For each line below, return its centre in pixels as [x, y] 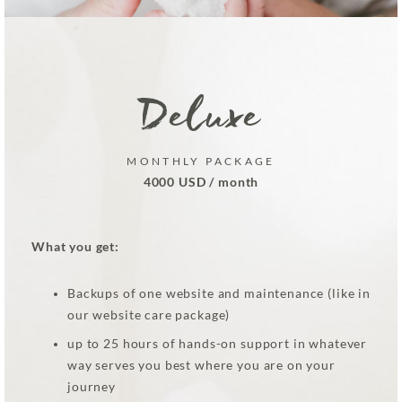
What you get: [76, 247]
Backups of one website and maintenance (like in [219, 294]
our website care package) [149, 315]
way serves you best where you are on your [201, 366]
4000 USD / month [201, 183]
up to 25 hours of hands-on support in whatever [218, 344]
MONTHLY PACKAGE [201, 162]
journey [92, 387]
